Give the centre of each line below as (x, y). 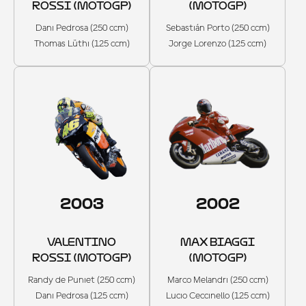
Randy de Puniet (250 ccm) (82, 280)
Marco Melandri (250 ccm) (218, 280)
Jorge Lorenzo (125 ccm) (218, 43)
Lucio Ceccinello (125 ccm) (218, 295)
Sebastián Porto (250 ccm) (218, 28)
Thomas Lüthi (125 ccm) (82, 43)
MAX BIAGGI (218, 242)
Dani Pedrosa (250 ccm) (82, 28)
